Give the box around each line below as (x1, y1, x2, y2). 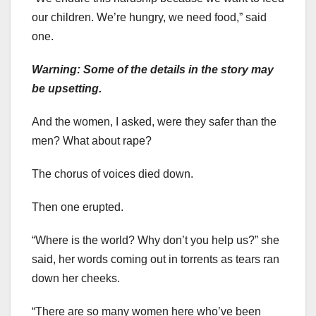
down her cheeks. (32, 272, 120, 285)
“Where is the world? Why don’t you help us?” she (32, 234, 279, 247)
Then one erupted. (32, 201, 123, 214)
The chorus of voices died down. (32, 168, 193, 181)
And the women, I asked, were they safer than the (32, 116, 276, 128)
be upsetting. (32, 83, 102, 95)
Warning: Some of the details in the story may (32, 63, 274, 76)
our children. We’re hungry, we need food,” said (32, 11, 267, 24)
